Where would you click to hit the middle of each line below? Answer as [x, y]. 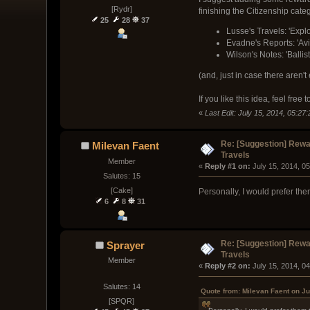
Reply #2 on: [227, 265]
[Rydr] [121, 9]
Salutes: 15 [121, 176]
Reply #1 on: [227, 166]
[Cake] [121, 191]
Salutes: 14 [121, 286]
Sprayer [125, 245]
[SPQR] [122, 301]
